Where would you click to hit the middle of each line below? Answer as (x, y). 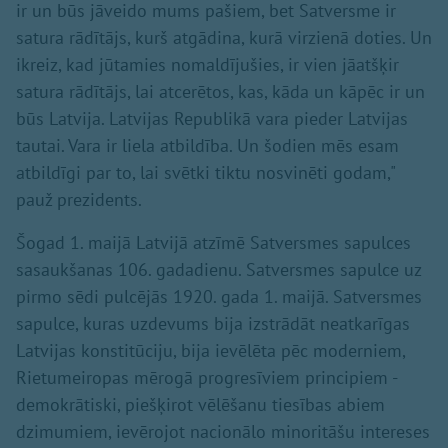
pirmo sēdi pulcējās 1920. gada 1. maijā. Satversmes (219, 297)
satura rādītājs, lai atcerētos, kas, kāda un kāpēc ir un (220, 92)
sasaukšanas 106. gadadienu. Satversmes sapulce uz (218, 270)
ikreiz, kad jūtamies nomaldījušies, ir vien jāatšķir (207, 65)
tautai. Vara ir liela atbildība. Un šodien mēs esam (207, 146)
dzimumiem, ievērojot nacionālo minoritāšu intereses (223, 432)
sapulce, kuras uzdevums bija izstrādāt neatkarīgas (213, 324)
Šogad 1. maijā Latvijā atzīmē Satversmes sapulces (213, 243)
